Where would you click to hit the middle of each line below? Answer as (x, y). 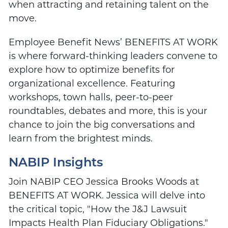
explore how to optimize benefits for (91, 69)
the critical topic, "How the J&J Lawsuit (97, 209)
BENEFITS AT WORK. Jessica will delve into (107, 195)
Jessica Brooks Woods (136, 181)
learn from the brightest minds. (80, 138)
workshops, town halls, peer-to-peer (91, 97)
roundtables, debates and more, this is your (108, 111)
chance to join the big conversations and (102, 124)
